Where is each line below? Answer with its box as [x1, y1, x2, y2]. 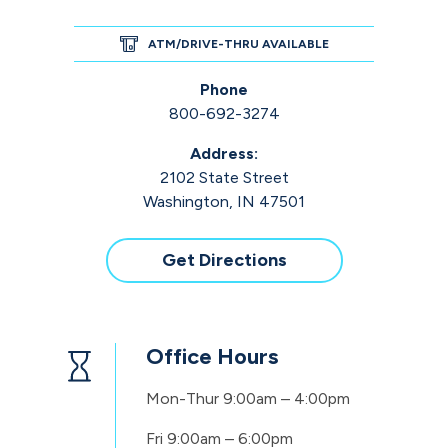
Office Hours [146, 343, 278, 371]
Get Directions [161, 249, 287, 272]
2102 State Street [159, 168, 289, 188]
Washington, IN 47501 [143, 192, 305, 212]
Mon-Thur [146, 389, 219, 409]
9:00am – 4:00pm [223, 389, 350, 409]
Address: [190, 144, 258, 164]
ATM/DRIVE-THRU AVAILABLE [147, 37, 329, 52]
